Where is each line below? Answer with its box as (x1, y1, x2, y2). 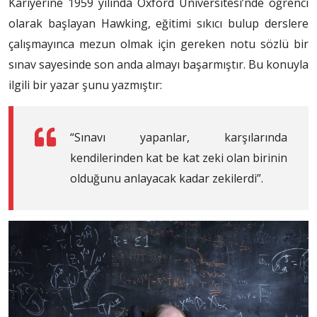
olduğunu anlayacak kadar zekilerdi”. (70, 170, 263, 186)
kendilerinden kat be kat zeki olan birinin (70, 149, 287, 166)
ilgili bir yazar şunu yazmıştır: (8, 76, 162, 93)
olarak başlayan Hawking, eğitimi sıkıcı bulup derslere (8, 15, 309, 31)
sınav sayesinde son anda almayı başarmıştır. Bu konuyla (8, 56, 309, 72)
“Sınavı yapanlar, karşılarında (70, 129, 287, 145)
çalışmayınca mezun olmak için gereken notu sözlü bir (8, 35, 309, 52)
